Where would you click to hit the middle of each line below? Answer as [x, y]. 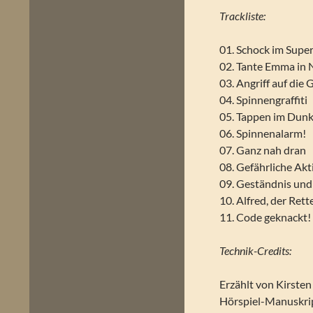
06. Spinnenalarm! [263, 133]
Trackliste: [243, 16]
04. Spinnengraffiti [264, 100]
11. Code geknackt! [265, 217]
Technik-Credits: [256, 250]
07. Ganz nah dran [263, 150]
